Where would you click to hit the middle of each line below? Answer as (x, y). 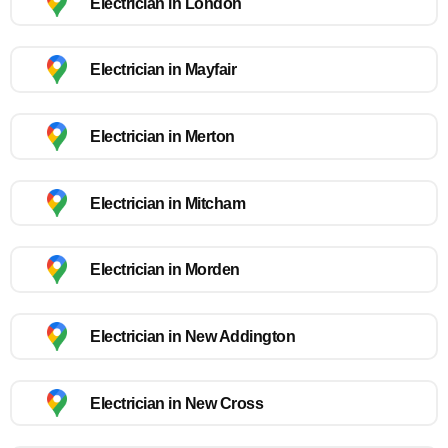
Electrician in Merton (162, 136)
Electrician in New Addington (192, 336)
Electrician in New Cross (176, 403)
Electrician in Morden (165, 270)
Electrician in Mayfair (163, 70)
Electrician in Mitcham (167, 203)
